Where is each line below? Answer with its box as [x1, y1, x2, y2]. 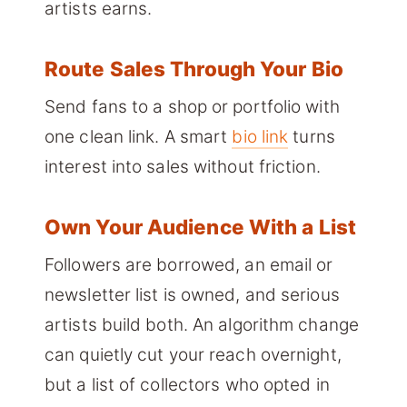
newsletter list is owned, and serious [45, 284, 340, 306]
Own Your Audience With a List [45, 213, 356, 239]
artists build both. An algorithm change [45, 314, 359, 336]
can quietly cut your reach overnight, [45, 344, 342, 366]
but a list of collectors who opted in [45, 374, 330, 396]
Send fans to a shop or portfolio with [45, 96, 340, 118]
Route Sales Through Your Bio [45, 55, 343, 81]
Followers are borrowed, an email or [45, 254, 333, 276]
